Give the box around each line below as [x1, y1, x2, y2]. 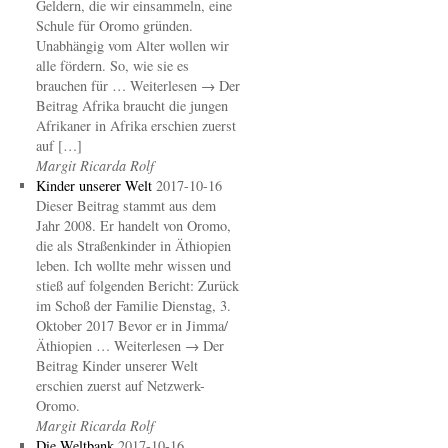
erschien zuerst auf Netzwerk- [35, 376, 205, 395]
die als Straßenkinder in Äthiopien [35, 236, 231, 255]
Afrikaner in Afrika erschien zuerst [35, 116, 236, 135]
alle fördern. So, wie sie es [35, 56, 189, 75]
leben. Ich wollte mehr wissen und [35, 256, 231, 275]
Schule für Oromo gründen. [35, 16, 193, 35]
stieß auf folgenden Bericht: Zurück [35, 276, 239, 295]
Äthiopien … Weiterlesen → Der [35, 336, 224, 355]
